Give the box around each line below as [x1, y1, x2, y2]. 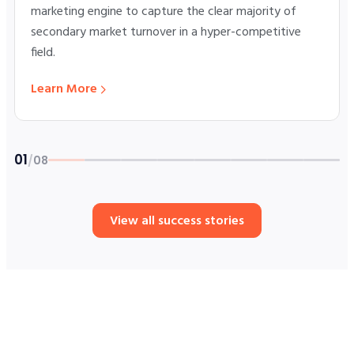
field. [31, 43, 55, 64]
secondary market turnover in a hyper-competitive [31, 22, 301, 43]
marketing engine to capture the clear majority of [31, 2, 296, 23]
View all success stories [110, 211, 244, 232]
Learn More [31, 79, 97, 100]
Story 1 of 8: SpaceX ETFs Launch [13, 180, 190, 194]
